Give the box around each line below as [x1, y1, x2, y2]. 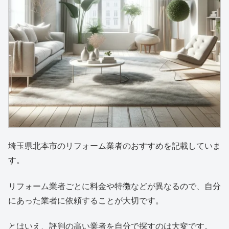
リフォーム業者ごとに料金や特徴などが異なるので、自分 [8, 181, 221, 191]
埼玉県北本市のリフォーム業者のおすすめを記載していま [8, 142, 221, 151]
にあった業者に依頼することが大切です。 [8, 196, 164, 205]
